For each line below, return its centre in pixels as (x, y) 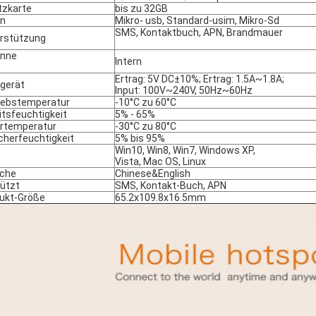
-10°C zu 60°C (146, 102)
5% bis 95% (140, 138)
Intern (128, 61)
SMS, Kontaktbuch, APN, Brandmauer (199, 32)
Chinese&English (153, 174)
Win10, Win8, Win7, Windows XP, (185, 150)
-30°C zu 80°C (146, 126)
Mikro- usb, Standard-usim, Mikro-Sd (197, 20)
